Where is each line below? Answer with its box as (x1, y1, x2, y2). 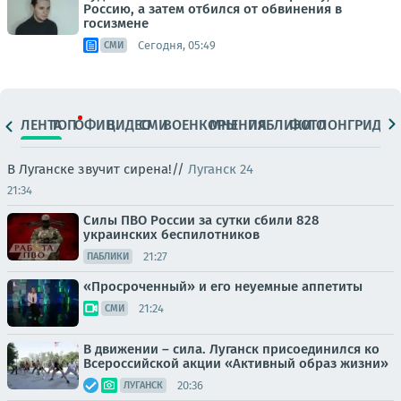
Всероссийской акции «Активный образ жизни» (83, 355, 388, 371)
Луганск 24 (188, 161, 253, 177)
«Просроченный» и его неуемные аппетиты (83, 278, 363, 294)
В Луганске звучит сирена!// (7, 161, 188, 177)
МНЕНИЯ (209, 115, 268, 133)
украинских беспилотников (83, 226, 260, 243)
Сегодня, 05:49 (138, 38, 216, 52)
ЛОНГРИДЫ (317, 115, 393, 133)
